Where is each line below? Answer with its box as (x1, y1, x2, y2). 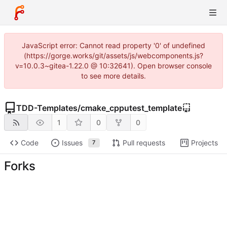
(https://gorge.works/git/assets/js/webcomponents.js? (24, 51, 203, 60)
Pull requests (122, 138, 165, 147)
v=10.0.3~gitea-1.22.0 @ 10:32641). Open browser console (15, 61, 212, 70)
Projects (191, 138, 218, 147)
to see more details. (81, 71, 146, 80)
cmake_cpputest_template (81, 103, 182, 113)
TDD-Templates (16, 103, 78, 113)
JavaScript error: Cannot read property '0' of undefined (22, 41, 205, 50)
